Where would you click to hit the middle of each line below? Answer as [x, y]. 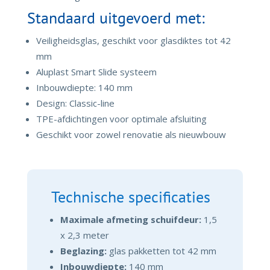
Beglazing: [83, 251]
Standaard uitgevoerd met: [116, 18]
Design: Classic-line [75, 103]
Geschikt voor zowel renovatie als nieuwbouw [131, 135]
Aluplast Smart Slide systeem [96, 72]
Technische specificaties [130, 197]
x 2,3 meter [84, 235]
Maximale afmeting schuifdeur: [130, 220]
